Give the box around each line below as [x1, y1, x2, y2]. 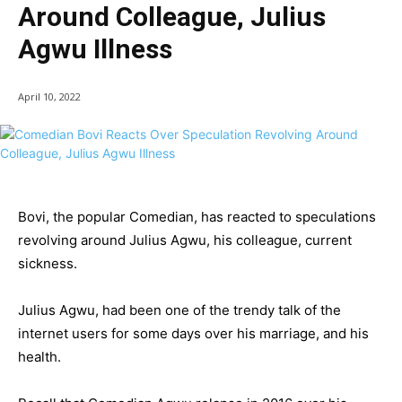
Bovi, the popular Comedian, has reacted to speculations [18, 208, 376, 226]
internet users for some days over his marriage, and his [18, 325, 369, 343]
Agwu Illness [18, 33, 172, 65]
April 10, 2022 [18, 90, 81, 104]
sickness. [18, 255, 77, 273]
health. [18, 348, 61, 366]
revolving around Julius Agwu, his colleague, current [18, 232, 352, 249]
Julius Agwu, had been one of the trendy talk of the [18, 301, 341, 319]
